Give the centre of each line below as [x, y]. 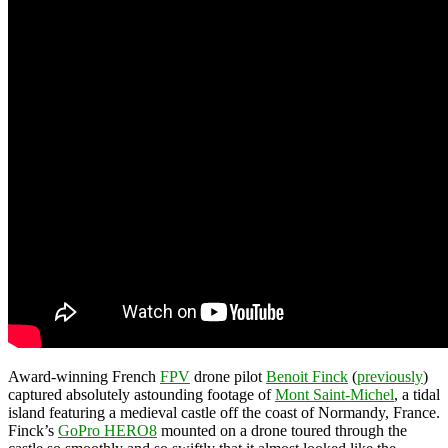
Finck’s [33, 430]
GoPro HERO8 [107, 430]
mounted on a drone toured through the [282, 430]
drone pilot [228, 376]
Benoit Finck [307, 376]
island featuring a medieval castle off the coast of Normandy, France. [224, 412]
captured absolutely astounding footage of [141, 394]
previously [390, 376]
